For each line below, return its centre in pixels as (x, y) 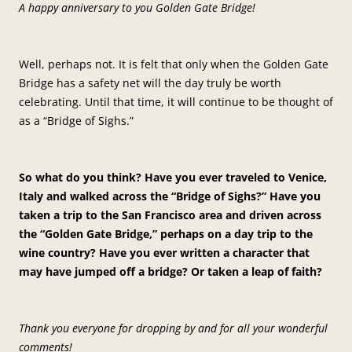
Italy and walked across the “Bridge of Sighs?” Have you (170, 196)
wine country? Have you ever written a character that (164, 252)
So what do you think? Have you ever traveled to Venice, (173, 177)
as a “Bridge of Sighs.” (76, 120)
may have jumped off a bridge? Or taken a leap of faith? (170, 271)
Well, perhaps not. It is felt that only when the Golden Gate (174, 64)
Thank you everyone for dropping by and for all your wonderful (173, 328)
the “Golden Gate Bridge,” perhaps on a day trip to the (166, 233)
